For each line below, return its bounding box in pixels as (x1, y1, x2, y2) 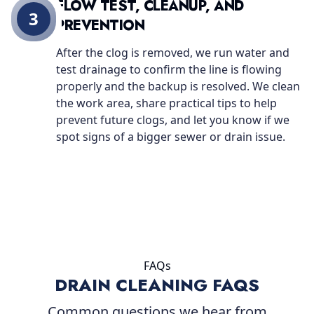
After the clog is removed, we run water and (56, 45, 289, 60)
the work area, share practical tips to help (56, 95, 277, 111)
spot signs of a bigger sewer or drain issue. (56, 129, 285, 144)
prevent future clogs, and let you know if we (56, 112, 289, 128)
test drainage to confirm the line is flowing (56, 62, 282, 77)
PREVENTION (56, 15, 144, 36)
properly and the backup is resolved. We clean (56, 78, 300, 94)
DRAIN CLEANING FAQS (55, 273, 259, 297)
